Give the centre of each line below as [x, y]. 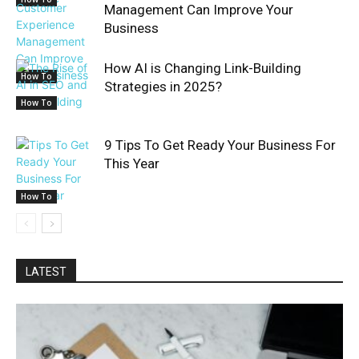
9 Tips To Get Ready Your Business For [220, 145]
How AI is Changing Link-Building [203, 68]
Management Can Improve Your [199, 10]
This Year [132, 163]
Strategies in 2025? [163, 87]
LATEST [46, 272]
